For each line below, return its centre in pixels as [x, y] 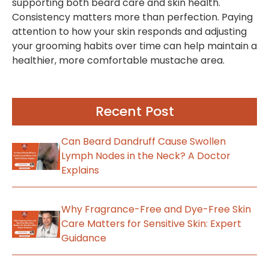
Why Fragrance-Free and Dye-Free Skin [156, 210]
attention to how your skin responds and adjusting [129, 32]
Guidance [83, 238]
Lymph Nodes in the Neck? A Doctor [146, 156]
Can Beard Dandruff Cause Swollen [143, 142]
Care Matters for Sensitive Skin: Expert [151, 224]
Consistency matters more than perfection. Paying [132, 17]
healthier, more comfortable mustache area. [118, 61]
